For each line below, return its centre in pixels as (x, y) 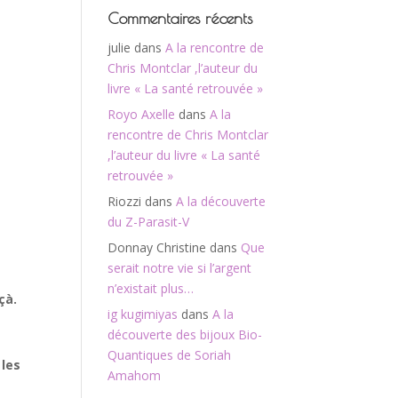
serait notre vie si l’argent (179, 268)
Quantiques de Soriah (169, 355)
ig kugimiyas (143, 314)
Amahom (134, 375)
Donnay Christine (157, 247)
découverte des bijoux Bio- (185, 334)
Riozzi (124, 201)
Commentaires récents (180, 18)
